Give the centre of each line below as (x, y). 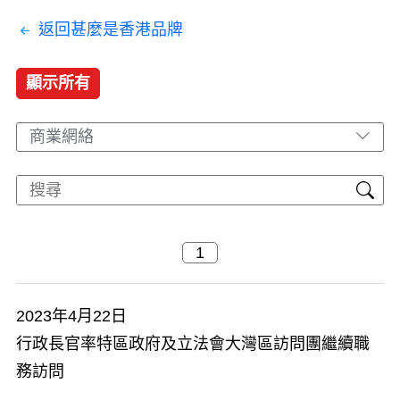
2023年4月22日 (71, 316)
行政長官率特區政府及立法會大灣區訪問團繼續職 (193, 344)
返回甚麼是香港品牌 (111, 29)
